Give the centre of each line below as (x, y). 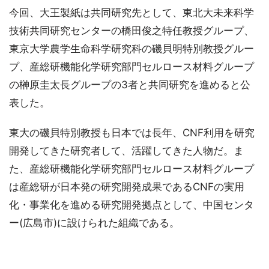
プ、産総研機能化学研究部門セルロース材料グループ (131, 67)
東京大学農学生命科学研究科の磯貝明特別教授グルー (131, 49)
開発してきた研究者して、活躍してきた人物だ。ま (126, 151)
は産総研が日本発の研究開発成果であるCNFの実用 (127, 187)
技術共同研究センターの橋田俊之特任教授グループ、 (131, 31)
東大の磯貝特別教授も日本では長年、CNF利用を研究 (132, 133)
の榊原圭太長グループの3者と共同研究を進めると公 (130, 85)
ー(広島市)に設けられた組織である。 (94, 223)
